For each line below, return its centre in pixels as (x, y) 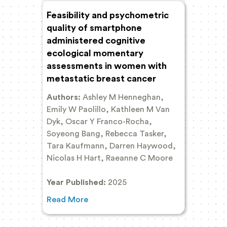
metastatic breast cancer (101, 78)
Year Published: (77, 182)
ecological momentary (95, 53)
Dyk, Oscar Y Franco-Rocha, (99, 121)
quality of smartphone (94, 28)
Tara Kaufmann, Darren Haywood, (111, 146)
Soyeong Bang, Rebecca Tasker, (107, 134)
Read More (67, 199)
